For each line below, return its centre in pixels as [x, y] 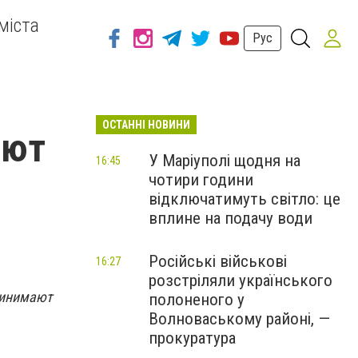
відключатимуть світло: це [245, 199]
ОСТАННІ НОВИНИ [146, 125]
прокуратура [192, 338]
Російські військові [218, 261]
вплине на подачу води [231, 218]
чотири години [201, 180]
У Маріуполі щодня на [225, 161]
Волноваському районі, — [239, 319]
